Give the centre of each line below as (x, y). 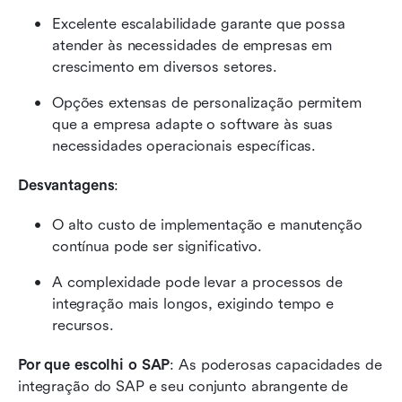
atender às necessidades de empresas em (192, 45)
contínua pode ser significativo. (157, 246)
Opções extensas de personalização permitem (207, 102)
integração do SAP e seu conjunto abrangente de (184, 386)
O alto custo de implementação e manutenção (207, 224)
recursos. (83, 325)
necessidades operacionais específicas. (184, 145)
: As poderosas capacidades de (276, 364)
